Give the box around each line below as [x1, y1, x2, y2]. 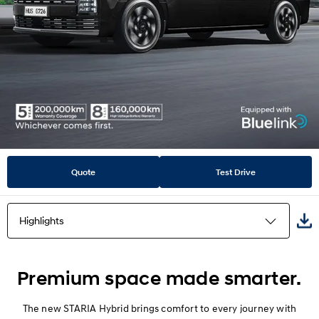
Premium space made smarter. [17, 267, 302, 291]
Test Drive [216, 167, 256, 178]
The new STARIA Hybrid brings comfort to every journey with [22, 302, 297, 315]
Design [19, 293, 51, 306]
